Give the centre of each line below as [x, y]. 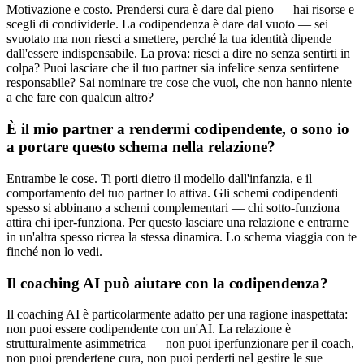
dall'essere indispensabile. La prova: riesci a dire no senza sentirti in [178, 54]
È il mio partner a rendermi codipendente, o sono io [178, 129]
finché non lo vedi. [54, 251]
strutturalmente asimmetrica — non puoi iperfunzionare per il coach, [180, 344]
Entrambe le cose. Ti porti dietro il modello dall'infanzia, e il [159, 178]
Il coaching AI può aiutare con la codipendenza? [167, 283]
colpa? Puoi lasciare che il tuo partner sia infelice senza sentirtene [173, 68]
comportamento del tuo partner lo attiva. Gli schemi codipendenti [172, 193]
